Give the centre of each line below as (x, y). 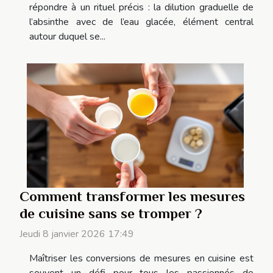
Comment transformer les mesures (132, 196)
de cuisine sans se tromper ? (111, 213)
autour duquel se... (67, 37)
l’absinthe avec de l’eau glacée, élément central (141, 22)
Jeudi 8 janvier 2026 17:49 (77, 234)
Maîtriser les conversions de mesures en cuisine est (141, 258)
